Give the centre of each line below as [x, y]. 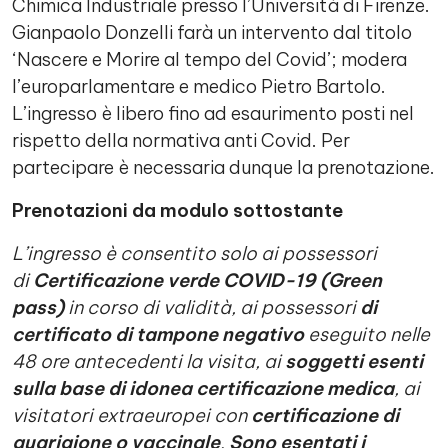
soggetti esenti [354, 361]
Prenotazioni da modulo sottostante [177, 210]
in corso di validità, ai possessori [212, 307]
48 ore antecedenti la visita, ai [148, 361]
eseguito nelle [367, 334]
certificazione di [325, 415]
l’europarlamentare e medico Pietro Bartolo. [199, 86]
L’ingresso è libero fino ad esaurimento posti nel [213, 113]
